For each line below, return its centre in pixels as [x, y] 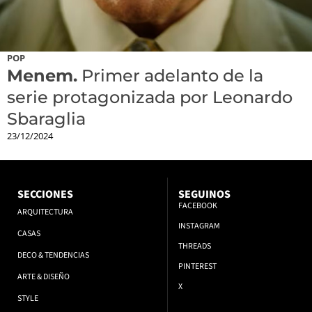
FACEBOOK [198, 206]
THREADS [195, 247]
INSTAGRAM [200, 226]
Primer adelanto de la [170, 76]
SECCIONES [45, 195]
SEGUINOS [205, 195]
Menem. [42, 76]
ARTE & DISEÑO [44, 277]
